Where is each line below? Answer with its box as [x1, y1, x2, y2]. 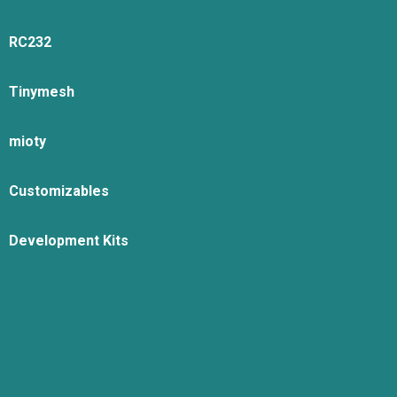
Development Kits [9, 232, 128, 249]
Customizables [9, 183, 109, 199]
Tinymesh [9, 83, 74, 100]
